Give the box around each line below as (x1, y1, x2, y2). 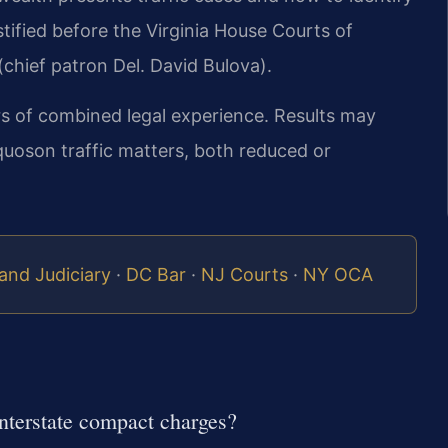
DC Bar (126, 263, 186, 285)
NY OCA (303, 263, 373, 285)
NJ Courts (201, 263, 288, 285)
